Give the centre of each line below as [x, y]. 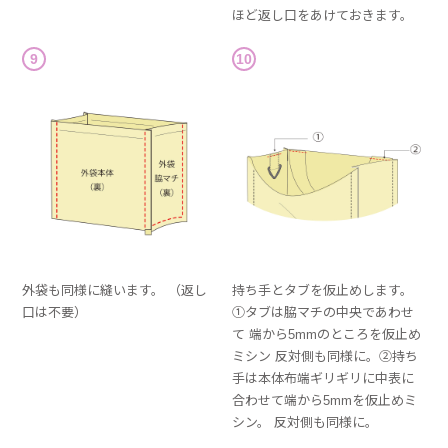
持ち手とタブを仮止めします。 [323, 291]
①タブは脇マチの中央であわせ [323, 313]
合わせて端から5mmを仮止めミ [325, 401]
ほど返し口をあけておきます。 [323, 15]
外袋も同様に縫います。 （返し [115, 291]
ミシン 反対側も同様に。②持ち [325, 357]
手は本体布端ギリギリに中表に [323, 379]
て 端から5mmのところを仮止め [327, 335]
